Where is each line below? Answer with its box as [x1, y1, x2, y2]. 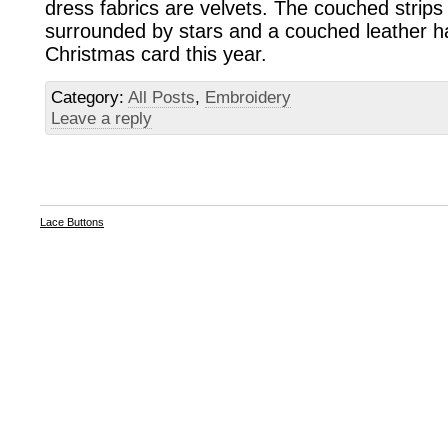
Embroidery [205, 87, 291, 107]
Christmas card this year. [45, 43, 267, 66]
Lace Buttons [40, 215, 104, 228]
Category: [51, 87, 128, 107]
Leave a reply [51, 108, 152, 128]
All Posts [128, 87, 195, 107]
